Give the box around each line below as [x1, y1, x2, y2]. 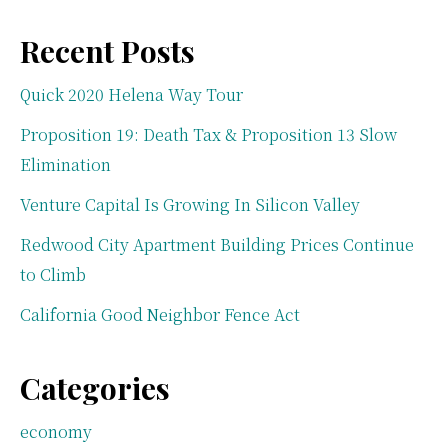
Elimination [20, 152, 111, 176]
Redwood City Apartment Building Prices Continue [20, 232, 414, 256]
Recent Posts [20, 30, 195, 71]
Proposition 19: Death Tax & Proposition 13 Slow [20, 122, 397, 146]
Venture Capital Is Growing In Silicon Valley [20, 192, 360, 216]
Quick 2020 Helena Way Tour [20, 82, 243, 106]
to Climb [20, 262, 86, 286]
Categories [20, 367, 170, 408]
